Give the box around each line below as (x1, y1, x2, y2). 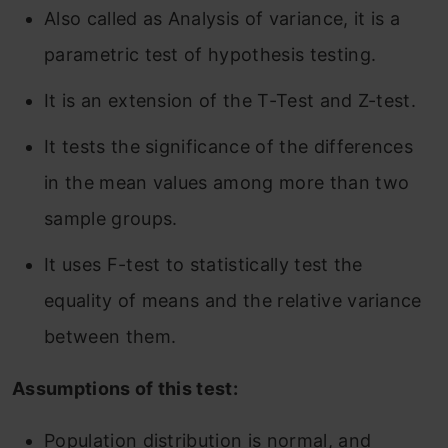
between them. (44, 326, 177, 348)
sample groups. (44, 208, 178, 230)
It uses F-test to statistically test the (44, 254, 363, 276)
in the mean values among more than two (44, 172, 410, 194)
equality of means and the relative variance (44, 290, 422, 312)
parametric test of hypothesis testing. (44, 44, 377, 66)
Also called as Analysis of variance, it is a (44, 8, 401, 30)
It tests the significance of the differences (44, 136, 414, 158)
